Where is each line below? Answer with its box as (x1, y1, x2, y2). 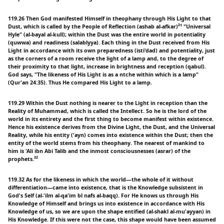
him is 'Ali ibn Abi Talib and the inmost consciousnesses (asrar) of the (8, 147, 190, 154)
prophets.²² (8, 155, 38, 162)
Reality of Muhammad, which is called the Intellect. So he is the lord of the (8, 107, 206, 114)
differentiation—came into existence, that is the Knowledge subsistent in (8, 183, 203, 191)
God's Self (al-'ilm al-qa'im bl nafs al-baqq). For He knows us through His (8, 191, 198, 199)
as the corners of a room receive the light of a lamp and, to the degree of (8, 54, 203, 62)
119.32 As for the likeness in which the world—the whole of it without (8, 175, 193, 183)
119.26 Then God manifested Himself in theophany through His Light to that (8, 14, 211, 22)
